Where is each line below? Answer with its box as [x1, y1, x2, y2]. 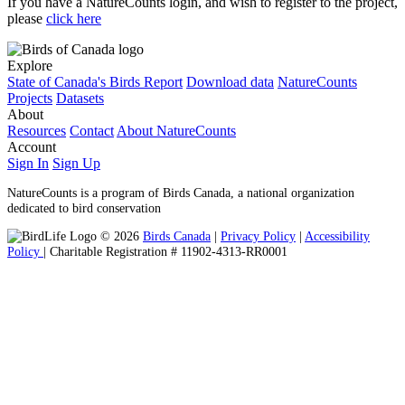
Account [7, 139, 56, 155]
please [7, 11, 46, 27]
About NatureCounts [117, 123, 236, 139]
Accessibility [305, 229, 370, 244]
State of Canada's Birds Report [7, 74, 183, 90]
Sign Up [52, 155, 100, 172]
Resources [7, 123, 66, 139]
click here [46, 11, 101, 27]
